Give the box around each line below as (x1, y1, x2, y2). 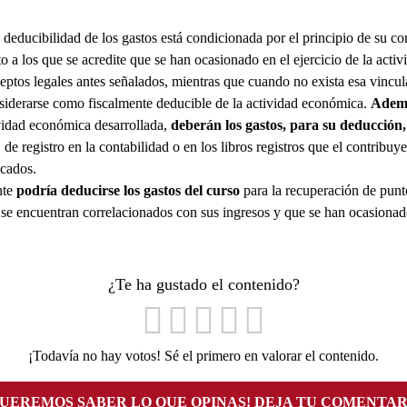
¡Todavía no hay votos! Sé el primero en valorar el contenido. (28, 347, 379, 363)
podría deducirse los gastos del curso (16, 182, 240, 198)
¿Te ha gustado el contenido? (107, 275, 300, 294)
